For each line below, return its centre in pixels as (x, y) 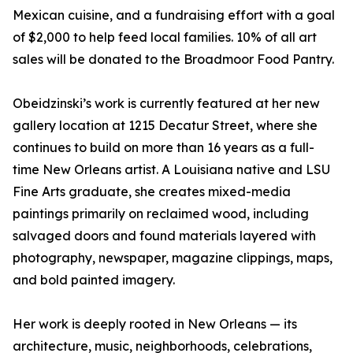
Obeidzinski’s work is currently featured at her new (166, 103)
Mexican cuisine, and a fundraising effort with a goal (174, 15)
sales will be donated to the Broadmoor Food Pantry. (173, 59)
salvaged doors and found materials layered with (164, 236)
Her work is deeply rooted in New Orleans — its (155, 324)
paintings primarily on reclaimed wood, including (161, 214)
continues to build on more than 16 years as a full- (163, 147)
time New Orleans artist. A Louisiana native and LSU (171, 169)
